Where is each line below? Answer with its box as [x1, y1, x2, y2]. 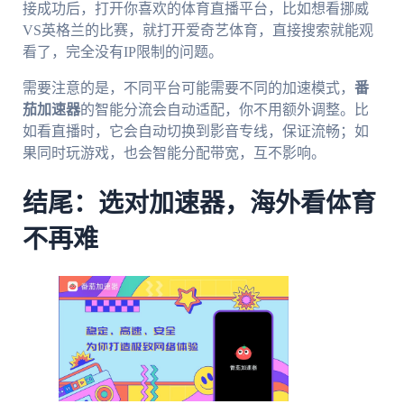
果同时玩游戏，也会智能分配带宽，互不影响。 [22, 144, 326, 161]
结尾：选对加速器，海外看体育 [22, 191, 376, 217]
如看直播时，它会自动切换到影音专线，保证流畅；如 [22, 123, 369, 139]
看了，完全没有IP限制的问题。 [22, 43, 223, 60]
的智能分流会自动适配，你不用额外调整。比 [79, 101, 369, 117]
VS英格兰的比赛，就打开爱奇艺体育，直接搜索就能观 [22, 22, 373, 38]
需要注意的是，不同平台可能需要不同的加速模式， [22, 79, 354, 96]
